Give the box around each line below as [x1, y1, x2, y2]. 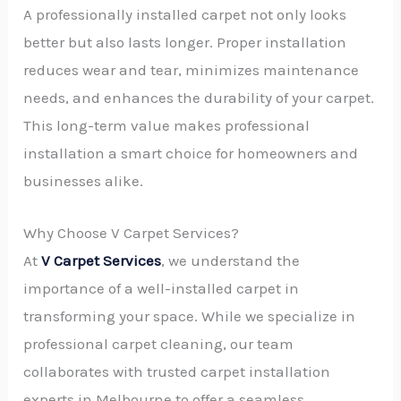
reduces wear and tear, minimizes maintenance [23, 60, 360, 79]
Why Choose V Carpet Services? [23, 223, 240, 242]
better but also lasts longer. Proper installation [23, 32, 347, 51]
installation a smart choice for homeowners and [23, 143, 359, 162]
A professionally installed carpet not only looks [23, 4, 347, 23]
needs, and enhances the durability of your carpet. [23, 88, 375, 107]
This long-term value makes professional [23, 115, 311, 134]
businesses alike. [23, 171, 144, 190]
